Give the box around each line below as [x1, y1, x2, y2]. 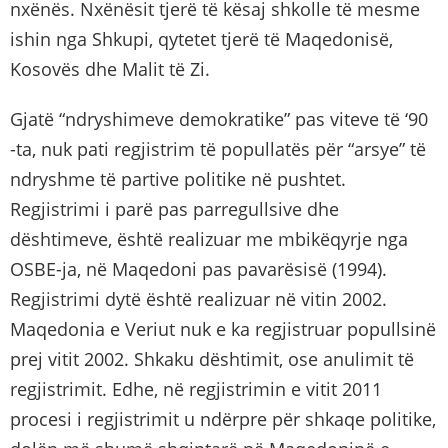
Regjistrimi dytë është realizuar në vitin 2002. [10, 286, 387, 311]
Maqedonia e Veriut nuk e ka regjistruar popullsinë [10, 316, 436, 341]
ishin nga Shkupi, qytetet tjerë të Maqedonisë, [10, 26, 393, 51]
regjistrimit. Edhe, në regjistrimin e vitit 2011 [10, 376, 382, 401]
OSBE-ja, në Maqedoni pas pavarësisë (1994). [10, 256, 387, 281]
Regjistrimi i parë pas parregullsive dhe [10, 196, 339, 221]
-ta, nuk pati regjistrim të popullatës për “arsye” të [10, 136, 426, 161]
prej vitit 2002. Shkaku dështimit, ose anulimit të [10, 346, 414, 371]
